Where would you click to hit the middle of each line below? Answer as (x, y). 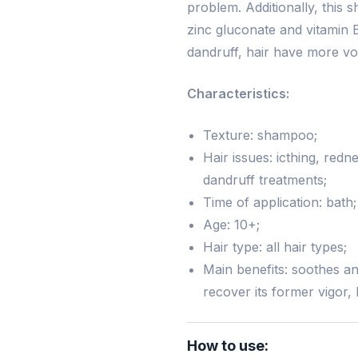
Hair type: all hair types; (275, 247)
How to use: (228, 346)
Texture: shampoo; (260, 135)
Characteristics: (238, 94)
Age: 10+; (231, 225)
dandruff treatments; (265, 180)
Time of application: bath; (280, 203)
